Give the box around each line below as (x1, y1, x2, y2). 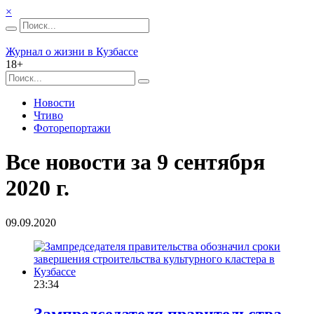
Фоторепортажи (34, 122, 111, 134)
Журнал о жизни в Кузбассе (6, 46, 138, 57)
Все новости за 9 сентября (6, 149, 265, 175)
